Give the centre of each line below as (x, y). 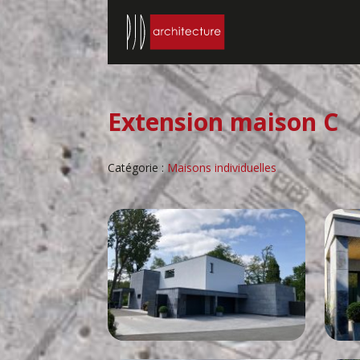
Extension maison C (223, 122)
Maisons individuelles (222, 168)
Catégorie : (138, 168)
